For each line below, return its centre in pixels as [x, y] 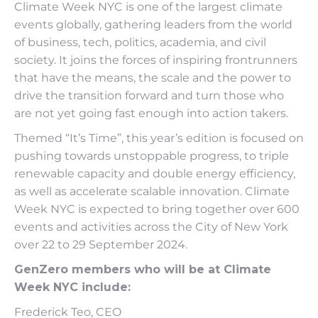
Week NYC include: [72, 287]
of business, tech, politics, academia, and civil [140, 42]
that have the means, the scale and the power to [153, 77]
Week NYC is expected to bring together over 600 [157, 209]
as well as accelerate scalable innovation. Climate [152, 191]
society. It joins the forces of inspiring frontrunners [156, 60]
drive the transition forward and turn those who [149, 95]
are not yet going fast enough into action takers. [151, 113]
